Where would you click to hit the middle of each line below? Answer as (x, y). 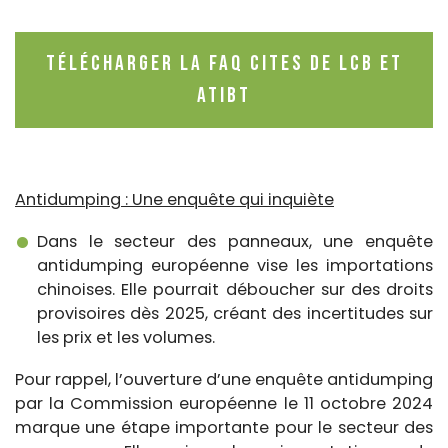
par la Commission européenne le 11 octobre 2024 (224, 403)
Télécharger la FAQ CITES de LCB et (224, 63)
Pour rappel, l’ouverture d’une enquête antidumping (224, 379)
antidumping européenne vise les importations (235, 265)
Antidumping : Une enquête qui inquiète (174, 199)
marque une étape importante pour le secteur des (224, 427)
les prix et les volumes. (126, 337)
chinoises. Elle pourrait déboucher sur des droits (235, 289)
